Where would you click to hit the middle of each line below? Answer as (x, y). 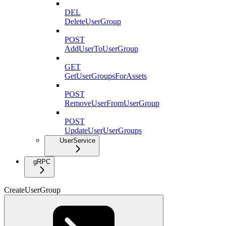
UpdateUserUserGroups (103, 130)
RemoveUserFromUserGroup (112, 103)
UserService (77, 140)
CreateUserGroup (32, 190)
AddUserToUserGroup (101, 48)
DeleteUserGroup (93, 21)
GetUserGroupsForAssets (106, 76)
